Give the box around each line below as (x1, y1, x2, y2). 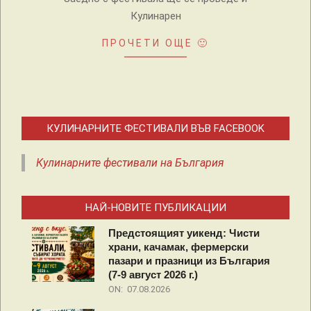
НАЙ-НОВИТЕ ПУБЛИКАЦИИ (85, 201, 226, 215)
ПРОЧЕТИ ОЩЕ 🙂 (102, 37, 209, 49)
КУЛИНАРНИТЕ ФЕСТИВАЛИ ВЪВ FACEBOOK (47, 122, 264, 135)
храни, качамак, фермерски (108, 241, 249, 253)
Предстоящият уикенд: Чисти (108, 227, 260, 239)
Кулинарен (130, 10, 181, 23)
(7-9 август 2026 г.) (108, 269, 198, 281)
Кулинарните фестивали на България (36, 156, 224, 170)
